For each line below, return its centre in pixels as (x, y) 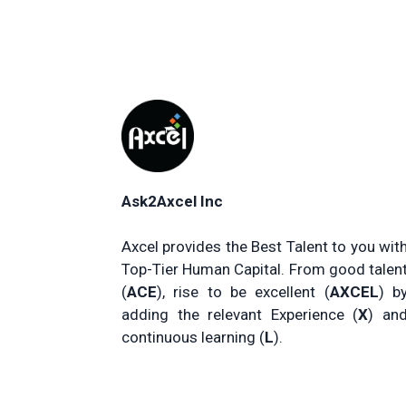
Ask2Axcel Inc (172, 201)
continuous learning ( (193, 337)
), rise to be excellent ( (243, 292)
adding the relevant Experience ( (240, 314)
